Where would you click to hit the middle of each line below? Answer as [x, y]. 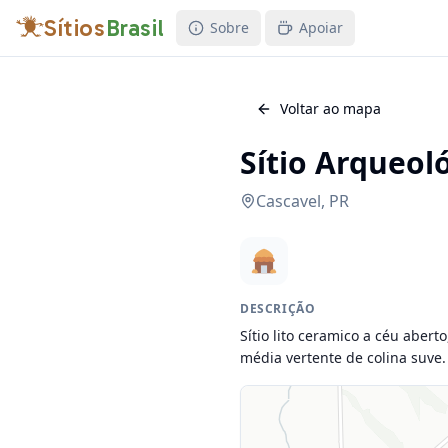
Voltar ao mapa [330, 108]
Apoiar [321, 27]
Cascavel [288, 201]
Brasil [135, 27]
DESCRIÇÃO [278, 308]
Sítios [75, 27]
